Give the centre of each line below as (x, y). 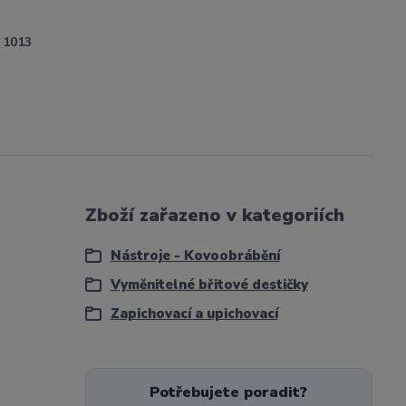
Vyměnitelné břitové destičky (209, 285)
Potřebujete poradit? (229, 392)
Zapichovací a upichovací (194, 314)
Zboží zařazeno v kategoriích (214, 215)
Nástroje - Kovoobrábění (195, 256)
